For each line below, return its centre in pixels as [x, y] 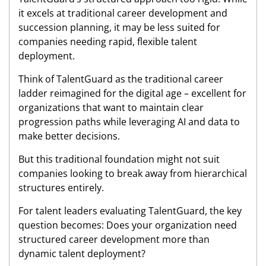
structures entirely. [61, 188]
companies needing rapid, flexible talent [108, 42]
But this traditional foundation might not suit [119, 159]
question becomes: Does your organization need [128, 225]
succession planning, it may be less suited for [119, 28]
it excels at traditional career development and [123, 13]
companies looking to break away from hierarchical [133, 174]
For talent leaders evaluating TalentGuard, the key [130, 211]
